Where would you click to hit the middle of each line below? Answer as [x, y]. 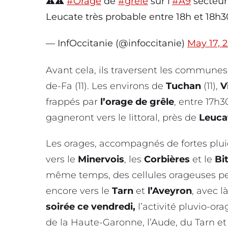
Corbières [167, 160]
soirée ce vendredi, [92, 207]
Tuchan [183, 86]
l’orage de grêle [137, 102]
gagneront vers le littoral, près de [122, 117]
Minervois [101, 160]
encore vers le [79, 191]
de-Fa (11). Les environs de [106, 86]
